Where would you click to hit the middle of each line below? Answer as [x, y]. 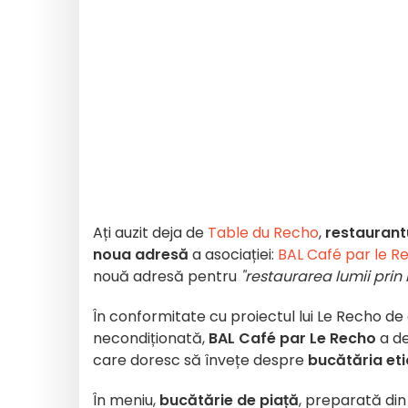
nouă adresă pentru [167, 276]
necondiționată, [151, 338]
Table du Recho [263, 233]
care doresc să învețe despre [200, 360]
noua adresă [141, 255]
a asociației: [231, 255]
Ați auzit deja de [150, 233]
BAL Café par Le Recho [292, 338]
